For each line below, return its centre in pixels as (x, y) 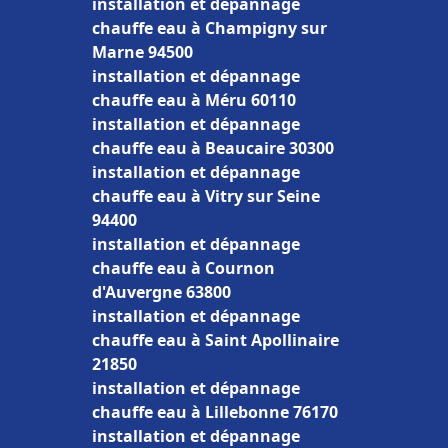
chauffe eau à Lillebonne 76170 (215, 412)
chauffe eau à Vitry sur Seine (206, 196)
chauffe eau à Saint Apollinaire (215, 340)
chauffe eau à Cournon (183, 268)
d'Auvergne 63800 (161, 292)
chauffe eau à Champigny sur (209, 28)
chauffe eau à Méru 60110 (194, 100)
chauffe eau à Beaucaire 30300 (213, 148)
